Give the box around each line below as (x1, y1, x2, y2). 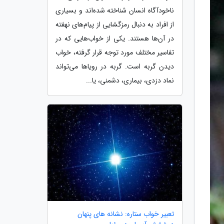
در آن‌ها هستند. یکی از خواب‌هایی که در (55, 32, 174, 44)
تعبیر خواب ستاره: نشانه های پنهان (77, 208, 174, 220)
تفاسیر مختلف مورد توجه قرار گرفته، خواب (55, 46, 174, 58)
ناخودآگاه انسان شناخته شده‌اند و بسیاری (55, 4, 174, 16)
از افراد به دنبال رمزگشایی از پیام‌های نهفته (55, 18, 174, 30)
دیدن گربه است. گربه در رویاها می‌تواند (55, 60, 174, 72)
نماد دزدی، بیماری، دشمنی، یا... (86, 74, 174, 86)
